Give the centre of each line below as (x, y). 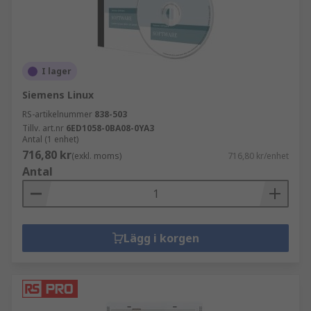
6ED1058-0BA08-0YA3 (110, 128)
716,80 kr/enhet (258, 156)
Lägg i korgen (161, 238)
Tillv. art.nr (43, 128)
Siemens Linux (58, 95)
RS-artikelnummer (57, 114)
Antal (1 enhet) (50, 139)
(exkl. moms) (96, 156)
